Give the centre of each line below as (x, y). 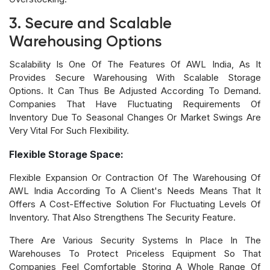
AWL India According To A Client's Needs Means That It (135, 190)
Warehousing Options (86, 42)
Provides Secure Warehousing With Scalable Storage (135, 77)
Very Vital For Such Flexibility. (69, 130)
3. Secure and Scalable (90, 24)
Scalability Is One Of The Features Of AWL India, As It (135, 64)
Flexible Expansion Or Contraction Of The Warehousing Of (135, 177)
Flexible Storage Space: (66, 154)
